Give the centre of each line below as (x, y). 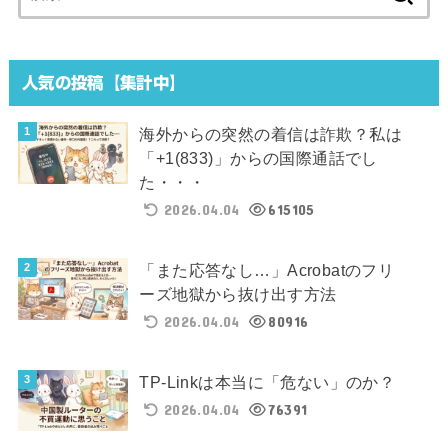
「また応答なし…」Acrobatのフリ (267, 269)
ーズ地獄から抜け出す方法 (238, 293)
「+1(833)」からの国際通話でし (258, 158)
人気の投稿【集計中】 (104, 82)
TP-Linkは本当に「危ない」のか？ (267, 381)
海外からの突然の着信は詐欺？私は (271, 134)
